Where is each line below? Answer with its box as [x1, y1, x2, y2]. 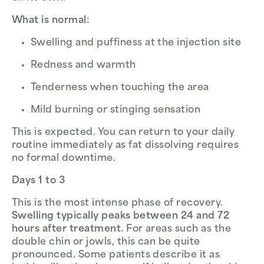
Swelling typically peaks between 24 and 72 [12, 212, 230, 222]
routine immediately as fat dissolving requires [12, 141, 239, 151]
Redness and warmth [31, 61, 136, 71]
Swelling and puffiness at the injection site [31, 38, 242, 48]
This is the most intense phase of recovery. [12, 199, 223, 209]
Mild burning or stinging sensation [31, 105, 201, 115]
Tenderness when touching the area [31, 83, 209, 93]
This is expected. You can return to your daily [12, 128, 235, 138]
